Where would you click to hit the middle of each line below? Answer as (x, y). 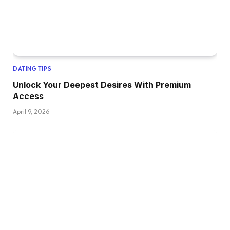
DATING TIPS (32, 69)
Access (28, 96)
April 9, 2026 (31, 111)
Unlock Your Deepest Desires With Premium (102, 84)
